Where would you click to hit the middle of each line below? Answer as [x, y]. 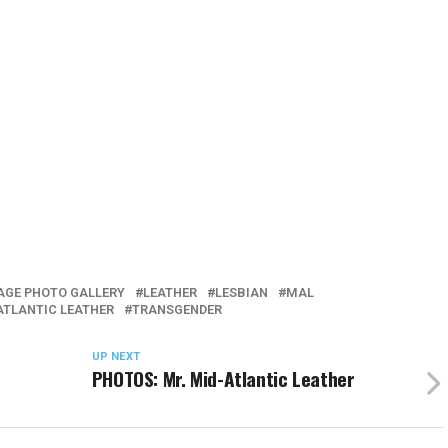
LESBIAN [241, 292]
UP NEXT [115, 356]
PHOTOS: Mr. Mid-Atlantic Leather [223, 378]
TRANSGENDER [177, 309]
